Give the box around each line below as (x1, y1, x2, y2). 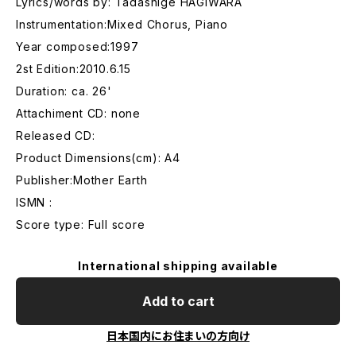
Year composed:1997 (16, 40, 139, 53)
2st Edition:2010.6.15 (16, 62, 131, 75)
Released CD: (16, 129, 95, 142)
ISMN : (16, 195, 52, 209)
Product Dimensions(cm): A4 (16, 151, 180, 164)
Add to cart (141, 293, 215, 309)
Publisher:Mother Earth (16, 173, 148, 187)
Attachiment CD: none (16, 106, 141, 120)
